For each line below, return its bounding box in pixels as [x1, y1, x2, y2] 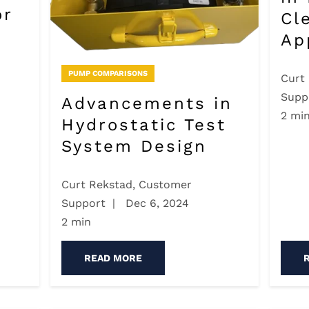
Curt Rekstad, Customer [61, 178, 192, 192]
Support [61, 197, 106, 210]
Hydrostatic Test [61, 114, 226, 134]
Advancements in [61, 93, 232, 113]
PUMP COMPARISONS [68, 68, 148, 78]
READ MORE [83, 252, 142, 264]
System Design [61, 136, 207, 156]
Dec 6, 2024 [121, 197, 189, 210]
